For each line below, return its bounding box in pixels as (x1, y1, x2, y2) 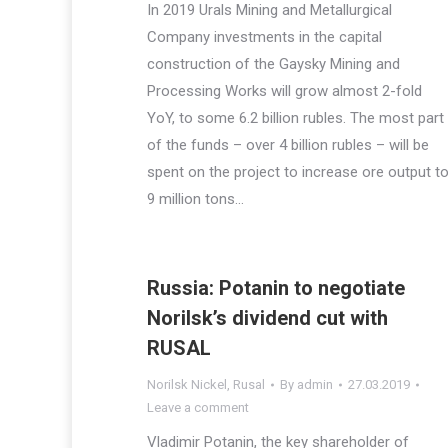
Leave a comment (147, 400, 249, 415)
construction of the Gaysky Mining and (147, 55, 400, 73)
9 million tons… (147, 190, 244, 208)
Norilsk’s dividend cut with (147, 306, 388, 330)
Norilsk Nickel (147, 377, 227, 392)
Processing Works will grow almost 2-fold (147, 82, 422, 100)
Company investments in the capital (147, 28, 382, 46)
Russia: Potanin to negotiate (147, 276, 405, 300)
